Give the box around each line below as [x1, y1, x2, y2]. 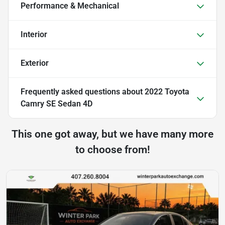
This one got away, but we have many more [12, 128, 213, 141]
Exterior [21, 58, 49, 68]
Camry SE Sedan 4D [21, 99, 92, 109]
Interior [21, 30, 47, 40]
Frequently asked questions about [21, 87, 145, 97]
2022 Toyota [145, 87, 189, 97]
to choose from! [75, 144, 150, 156]
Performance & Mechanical [21, 1, 119, 11]
